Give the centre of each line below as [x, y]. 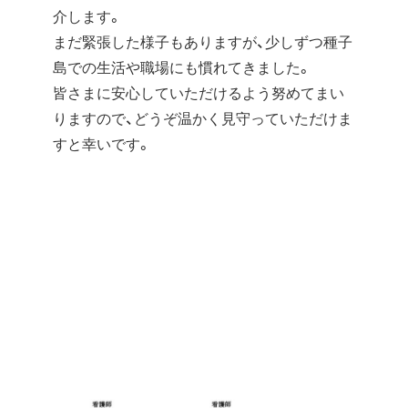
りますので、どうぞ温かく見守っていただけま [203, 118]
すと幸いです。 [102, 144]
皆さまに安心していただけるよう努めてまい [199, 93]
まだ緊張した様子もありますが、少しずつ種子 [203, 42]
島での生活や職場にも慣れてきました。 [183, 67]
